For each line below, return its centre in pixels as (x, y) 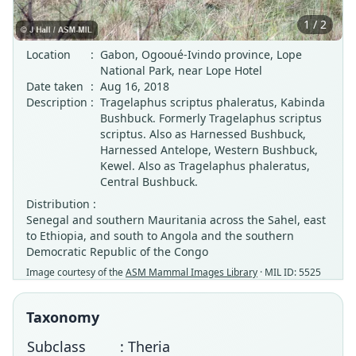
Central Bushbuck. (149, 182)
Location (48, 54)
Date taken (55, 86)
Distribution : (61, 204)
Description (57, 102)
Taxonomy (63, 317)
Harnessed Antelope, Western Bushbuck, (209, 150)
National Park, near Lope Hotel (181, 70)
